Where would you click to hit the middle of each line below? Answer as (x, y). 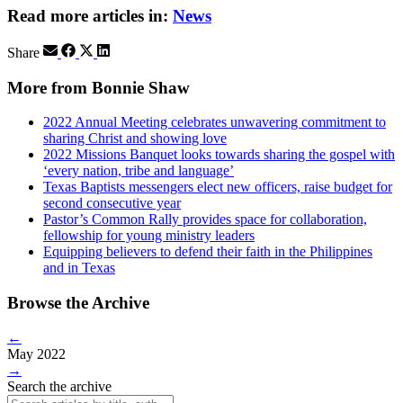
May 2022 (36, 354)
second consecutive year (112, 203)
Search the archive (59, 386)
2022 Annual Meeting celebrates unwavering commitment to (215, 122)
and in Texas (79, 268)
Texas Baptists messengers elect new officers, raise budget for (218, 187)
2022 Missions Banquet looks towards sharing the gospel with (219, 155)
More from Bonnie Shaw (99, 87)
